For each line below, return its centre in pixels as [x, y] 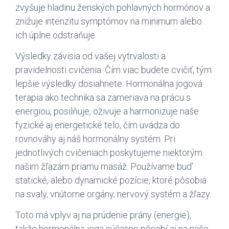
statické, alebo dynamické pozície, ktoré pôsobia [111, 180]
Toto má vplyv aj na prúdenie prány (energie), [103, 215]
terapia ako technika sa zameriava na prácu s [103, 97]
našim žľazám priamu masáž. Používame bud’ [104, 166]
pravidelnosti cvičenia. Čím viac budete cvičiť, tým [113, 70]
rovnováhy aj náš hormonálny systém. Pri [95, 139]
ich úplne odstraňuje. [56, 35]
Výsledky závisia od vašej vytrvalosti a [90, 56]
